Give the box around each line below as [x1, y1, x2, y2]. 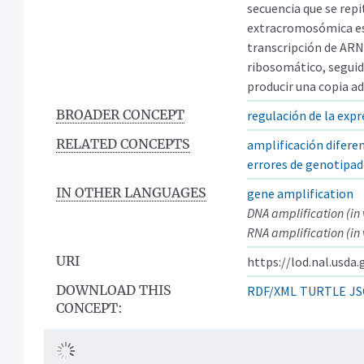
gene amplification [247, 184, 353, 201]
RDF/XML [247, 282, 297, 299]
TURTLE [300, 282, 346, 299]
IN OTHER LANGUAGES [56, 184, 206, 201]
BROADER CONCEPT [56, 106, 184, 123]
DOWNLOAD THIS [56, 281, 171, 298]
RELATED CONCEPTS [56, 135, 190, 152]
